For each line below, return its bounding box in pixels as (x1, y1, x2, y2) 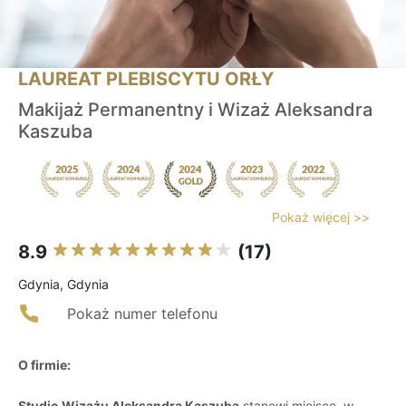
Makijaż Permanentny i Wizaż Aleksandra (18, 99, 372, 121)
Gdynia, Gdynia (18, 276, 109, 293)
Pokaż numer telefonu (67, 304, 217, 324)
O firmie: (18, 357, 71, 373)
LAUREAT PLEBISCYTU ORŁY (18, 68, 274, 91)
